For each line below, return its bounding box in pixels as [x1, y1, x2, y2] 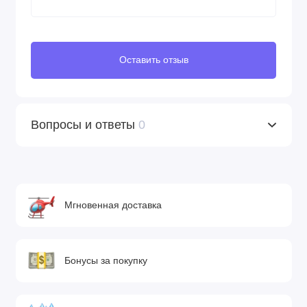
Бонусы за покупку [64, 255, 148, 266]
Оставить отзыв [119, 54, 188, 66]
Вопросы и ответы [31, 117, 138, 132]
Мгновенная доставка [64, 199, 162, 210]
